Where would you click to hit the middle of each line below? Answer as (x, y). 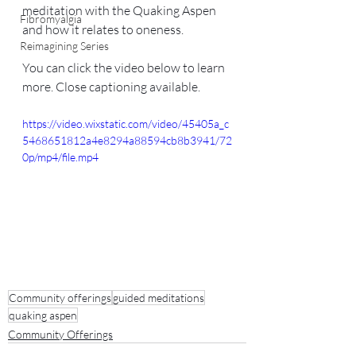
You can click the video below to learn (125, 67)
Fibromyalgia (51, 18)
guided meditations (159, 298)
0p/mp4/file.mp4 (60, 157)
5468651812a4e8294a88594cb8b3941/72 (127, 140)
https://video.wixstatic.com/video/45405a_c (126, 123)
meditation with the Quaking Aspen (120, 10)
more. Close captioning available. (111, 86)
